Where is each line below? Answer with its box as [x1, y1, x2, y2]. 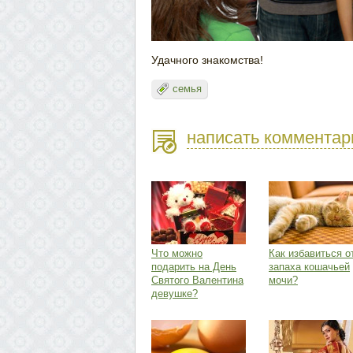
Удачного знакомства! [151, 54, 263, 66]
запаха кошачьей [269, 261, 350, 273]
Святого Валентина [151, 274, 243, 286]
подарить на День [151, 261, 236, 273]
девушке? [151, 288, 198, 299]
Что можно [151, 247, 203, 259]
